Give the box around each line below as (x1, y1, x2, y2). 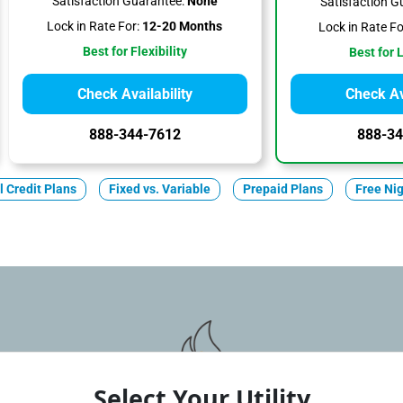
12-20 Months (139, 19, 223, 34)
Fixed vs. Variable (108, 182, 210, 197)
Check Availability (76, 85, 193, 103)
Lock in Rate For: (47, 19, 140, 34)
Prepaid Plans (242, 182, 323, 197)
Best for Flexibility (82, 44, 187, 59)
